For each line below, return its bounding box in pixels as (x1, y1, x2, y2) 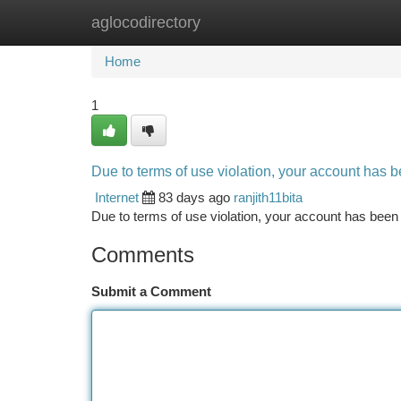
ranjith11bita (234, 190, 303, 205)
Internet (95, 190, 139, 205)
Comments (91, 243, 194, 267)
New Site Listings (181, 14, 282, 30)
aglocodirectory (91, 13, 200, 31)
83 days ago (158, 190, 230, 205)
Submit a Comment (91, 284, 211, 299)
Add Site (309, 14, 358, 30)
